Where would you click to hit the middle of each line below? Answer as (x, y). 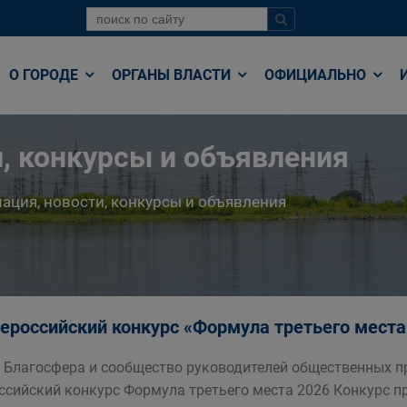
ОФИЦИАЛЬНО (317, 75)
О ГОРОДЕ (45, 75)
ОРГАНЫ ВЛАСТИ (173, 75)
